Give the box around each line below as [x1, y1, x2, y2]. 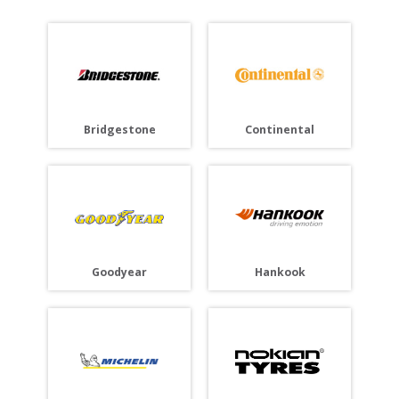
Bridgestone [83, 121, 156, 137]
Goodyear [92, 264, 147, 280]
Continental [245, 121, 314, 137]
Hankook [254, 264, 305, 280]
